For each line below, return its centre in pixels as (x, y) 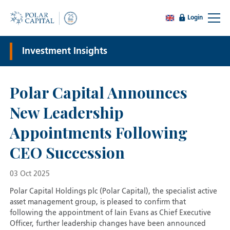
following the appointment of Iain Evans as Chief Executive (110, 213)
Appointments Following (98, 133)
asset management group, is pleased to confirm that (98, 203)
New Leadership (66, 113)
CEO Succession (67, 153)
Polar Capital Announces (98, 93)
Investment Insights (64, 51)
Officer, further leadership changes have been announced (108, 224)
